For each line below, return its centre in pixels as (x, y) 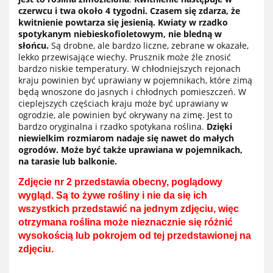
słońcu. (34, 45)
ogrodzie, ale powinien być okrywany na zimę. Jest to (125, 115)
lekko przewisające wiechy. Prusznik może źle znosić (125, 57)
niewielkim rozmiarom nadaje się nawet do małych (126, 138)
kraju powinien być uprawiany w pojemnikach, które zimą (135, 80)
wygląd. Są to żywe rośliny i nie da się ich (113, 195)
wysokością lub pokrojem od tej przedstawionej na (135, 235)
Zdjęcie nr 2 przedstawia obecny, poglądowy (120, 182)
